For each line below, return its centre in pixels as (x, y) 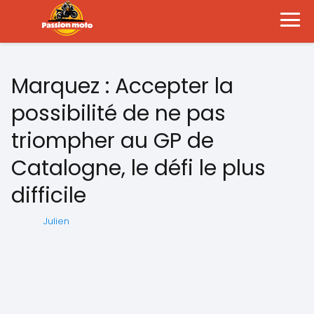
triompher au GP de (112, 141)
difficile (49, 196)
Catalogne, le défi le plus (138, 168)
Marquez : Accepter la (122, 86)
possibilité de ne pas (118, 114)
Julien (56, 221)
